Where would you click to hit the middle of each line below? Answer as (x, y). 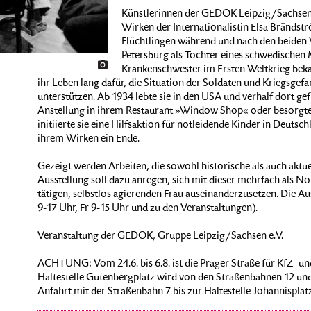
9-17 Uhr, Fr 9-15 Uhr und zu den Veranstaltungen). (147, 209)
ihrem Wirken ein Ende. (88, 140)
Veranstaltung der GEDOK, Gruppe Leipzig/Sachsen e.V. (160, 237)
